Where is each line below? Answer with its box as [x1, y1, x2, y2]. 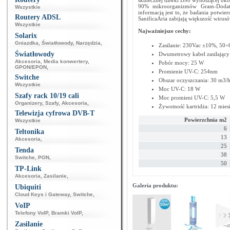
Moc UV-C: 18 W [158, 86, 200, 92]
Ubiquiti [15, 183, 41, 191]
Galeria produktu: [132, 182, 178, 188]
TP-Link [15, 165, 42, 172]
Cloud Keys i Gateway [15, 191, 70, 197]
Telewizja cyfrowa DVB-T [15, 109, 94, 117]
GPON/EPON [15, 64, 47, 70]
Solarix [15, 32, 37, 40]
